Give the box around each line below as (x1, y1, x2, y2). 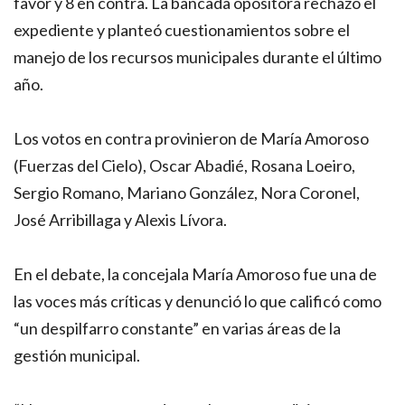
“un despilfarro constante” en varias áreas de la (14, 317, 341, 338)
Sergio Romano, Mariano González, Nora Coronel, (14, 182, 360, 202)
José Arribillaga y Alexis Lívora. (14, 209, 227, 230)
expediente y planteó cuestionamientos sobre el (14, 19, 350, 40)
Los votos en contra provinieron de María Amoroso (14, 127, 369, 148)
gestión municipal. (14, 344, 140, 365)
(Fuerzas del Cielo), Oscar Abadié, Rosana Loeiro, (14, 155, 355, 175)
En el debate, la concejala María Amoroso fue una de (14, 263, 377, 284)
